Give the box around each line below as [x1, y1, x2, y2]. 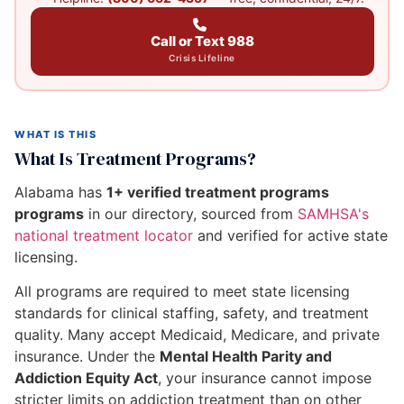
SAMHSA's [298, 205, 369, 223]
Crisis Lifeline [169, 51, 235, 63]
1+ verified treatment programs [106, 183, 329, 201]
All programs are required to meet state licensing [14, 282, 350, 301]
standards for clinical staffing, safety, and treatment [14, 304, 369, 323]
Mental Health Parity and [160, 347, 332, 366]
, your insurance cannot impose [158, 369, 372, 388]
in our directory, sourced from [84, 205, 298, 223]
